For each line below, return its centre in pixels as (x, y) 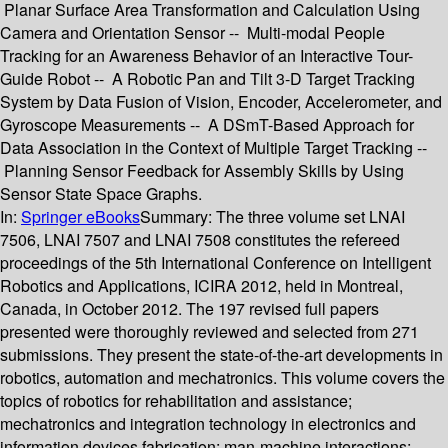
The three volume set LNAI (310, 217)
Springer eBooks (80, 217)
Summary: (178, 217)
